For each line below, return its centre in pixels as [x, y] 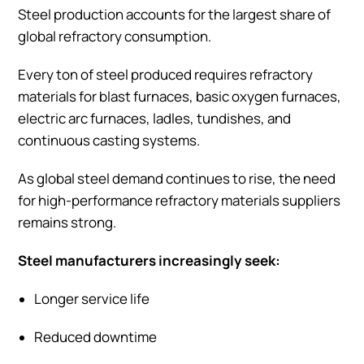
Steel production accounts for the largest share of [174, 14]
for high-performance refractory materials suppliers [179, 200]
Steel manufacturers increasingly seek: [149, 260]
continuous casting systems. [109, 140]
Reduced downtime [95, 336]
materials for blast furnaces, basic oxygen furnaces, [180, 96]
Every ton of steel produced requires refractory [165, 74]
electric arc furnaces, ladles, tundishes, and [154, 118]
